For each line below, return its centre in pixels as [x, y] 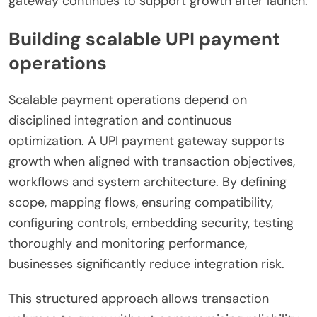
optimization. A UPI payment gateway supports [146, 141]
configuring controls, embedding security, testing [151, 223]
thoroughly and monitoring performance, [128, 244]
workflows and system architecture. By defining [148, 182]
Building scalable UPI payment [144, 39]
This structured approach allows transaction [139, 299]
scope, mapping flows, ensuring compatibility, [141, 203]
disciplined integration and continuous [120, 121]
